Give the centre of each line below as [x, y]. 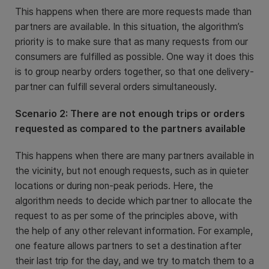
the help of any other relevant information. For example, [134, 231]
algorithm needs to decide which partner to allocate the [134, 201]
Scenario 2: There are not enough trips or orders [130, 113]
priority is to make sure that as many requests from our [131, 41]
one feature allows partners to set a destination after [128, 246]
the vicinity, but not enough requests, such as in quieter [132, 171]
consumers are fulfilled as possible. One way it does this [134, 56]
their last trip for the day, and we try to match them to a [134, 261]
